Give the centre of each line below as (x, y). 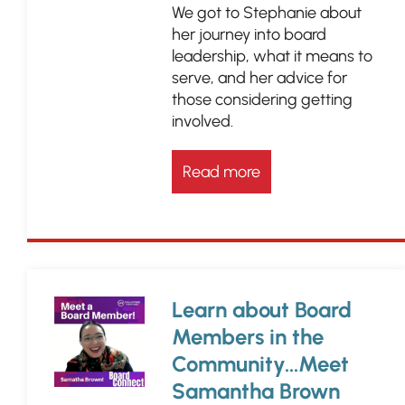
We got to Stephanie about (267, 13)
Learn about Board (262, 310)
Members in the (248, 337)
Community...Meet (260, 364)
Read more (221, 172)
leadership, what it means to (272, 56)
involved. (202, 121)
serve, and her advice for (259, 78)
